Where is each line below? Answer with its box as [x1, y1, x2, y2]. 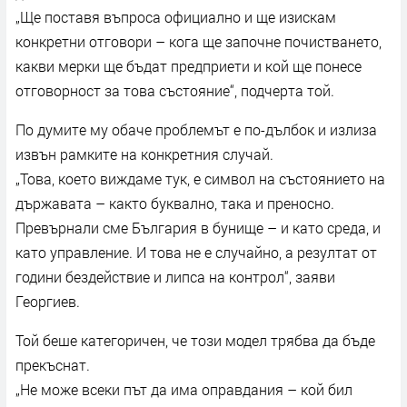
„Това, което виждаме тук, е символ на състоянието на [15, 168, 385, 188]
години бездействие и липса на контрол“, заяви [15, 266, 335, 286]
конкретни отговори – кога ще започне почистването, [15, 31, 382, 51]
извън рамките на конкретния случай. [15, 144, 273, 164]
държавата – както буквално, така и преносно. [15, 193, 334, 213]
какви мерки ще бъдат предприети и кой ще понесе [15, 55, 362, 75]
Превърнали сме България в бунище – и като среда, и [15, 217, 381, 237]
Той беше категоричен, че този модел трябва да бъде [15, 330, 375, 350]
